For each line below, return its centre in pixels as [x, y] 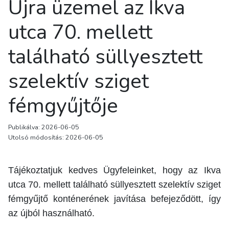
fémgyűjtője [63, 106]
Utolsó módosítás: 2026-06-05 [56, 137]
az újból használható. [51, 213]
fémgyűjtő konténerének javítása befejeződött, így [114, 199]
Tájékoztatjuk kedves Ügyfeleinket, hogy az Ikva [114, 170]
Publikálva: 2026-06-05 [44, 127]
